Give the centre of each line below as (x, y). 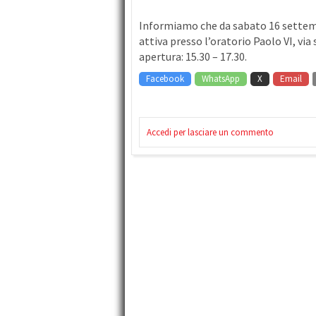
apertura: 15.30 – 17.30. (193, 56)
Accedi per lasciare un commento (210, 132)
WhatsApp (221, 78)
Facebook (165, 78)
